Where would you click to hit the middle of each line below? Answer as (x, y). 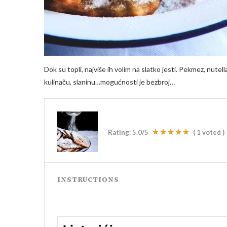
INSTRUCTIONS (88, 180)
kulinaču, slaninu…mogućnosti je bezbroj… (109, 82)
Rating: (120, 133)
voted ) (213, 133)
